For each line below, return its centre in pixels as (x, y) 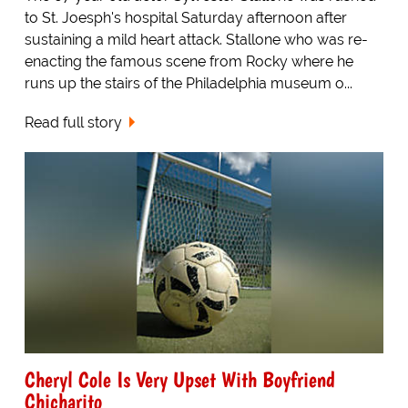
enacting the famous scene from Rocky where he (189, 61)
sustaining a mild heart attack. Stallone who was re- (196, 39)
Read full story (73, 122)
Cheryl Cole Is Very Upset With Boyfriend (179, 380)
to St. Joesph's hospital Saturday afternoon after (185, 17)
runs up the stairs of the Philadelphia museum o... (188, 83)
